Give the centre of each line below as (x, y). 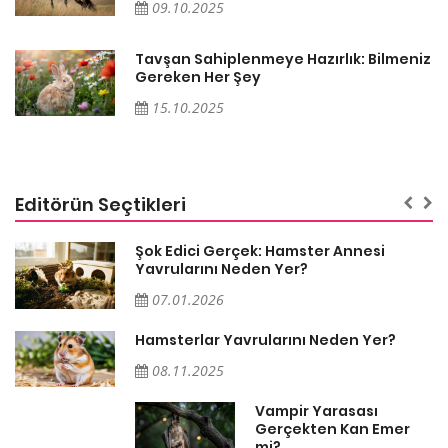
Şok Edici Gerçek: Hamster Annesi (260, 250)
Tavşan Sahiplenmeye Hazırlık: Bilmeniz (283, 58)
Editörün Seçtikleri (100, 204)
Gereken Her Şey (198, 76)
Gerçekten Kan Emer (332, 428)
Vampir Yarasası (316, 410)
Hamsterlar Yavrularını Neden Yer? (265, 339)
